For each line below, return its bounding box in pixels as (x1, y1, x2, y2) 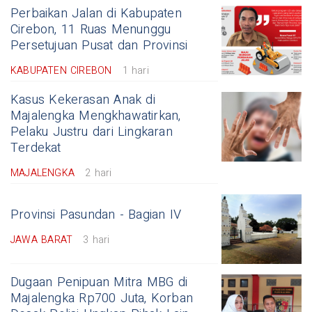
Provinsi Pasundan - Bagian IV (10, 205, 182, 225)
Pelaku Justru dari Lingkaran (10, 123, 173, 142)
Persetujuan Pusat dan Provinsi (10, 36, 188, 56)
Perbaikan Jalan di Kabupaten (10, 4, 182, 24)
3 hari (83, 233, 110, 248)
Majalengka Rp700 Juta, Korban (10, 289, 194, 309)
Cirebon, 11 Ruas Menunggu (10, 20, 171, 40)
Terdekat (10, 139, 61, 158)
